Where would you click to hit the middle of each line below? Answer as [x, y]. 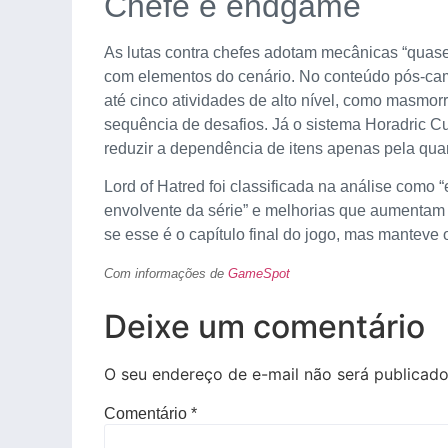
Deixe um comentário [264, 326]
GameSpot [259, 274]
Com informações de [166, 274]
